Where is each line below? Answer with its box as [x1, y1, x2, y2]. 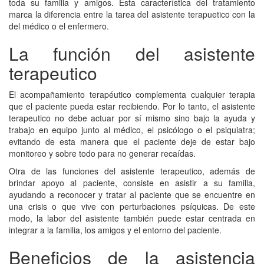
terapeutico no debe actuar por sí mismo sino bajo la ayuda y [9, 111, 255, 124]
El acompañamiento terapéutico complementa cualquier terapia [9, 88, 255, 100]
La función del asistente [9, 40, 255, 66]
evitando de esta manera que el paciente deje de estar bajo [9, 135, 255, 147]
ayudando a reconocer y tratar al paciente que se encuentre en [9, 188, 255, 200]
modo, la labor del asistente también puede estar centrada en [9, 212, 255, 224]
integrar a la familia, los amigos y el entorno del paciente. [9, 223, 222, 236]
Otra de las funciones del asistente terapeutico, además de [9, 164, 255, 177]
